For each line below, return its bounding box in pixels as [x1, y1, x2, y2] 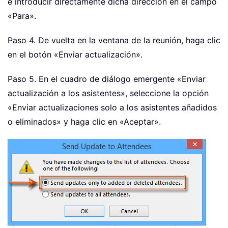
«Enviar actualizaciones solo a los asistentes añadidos [8, 102, 217, 113]
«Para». [8, 11, 36, 21]
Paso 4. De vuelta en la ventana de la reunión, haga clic [8, 35, 220, 46]
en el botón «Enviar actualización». [8, 49, 142, 60]
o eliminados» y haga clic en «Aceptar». [8, 117, 161, 127]
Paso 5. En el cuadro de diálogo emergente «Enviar [8, 74, 206, 84]
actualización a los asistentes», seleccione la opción [8, 88, 209, 99]
